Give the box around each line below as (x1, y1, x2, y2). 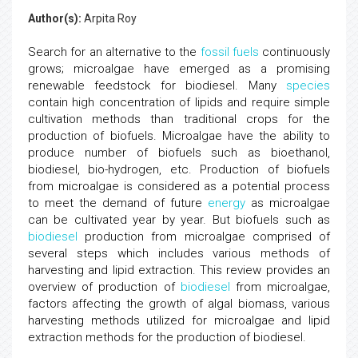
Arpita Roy (82, 12, 137, 25)
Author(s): (28, 12, 82, 25)
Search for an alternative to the (28, 45, 201, 59)
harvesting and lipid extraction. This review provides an (28, 263, 330, 277)
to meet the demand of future (28, 196, 208, 210)
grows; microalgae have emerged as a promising (28, 62, 330, 76)
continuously (258, 45, 330, 59)
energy (207, 196, 245, 210)
